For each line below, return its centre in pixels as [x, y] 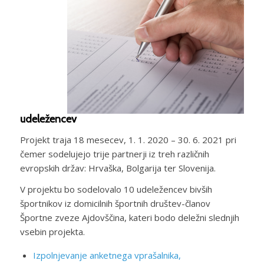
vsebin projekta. [52, 232]
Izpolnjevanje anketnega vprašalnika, [107, 255]
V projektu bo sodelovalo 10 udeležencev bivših [116, 189]
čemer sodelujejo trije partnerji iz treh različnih [114, 154]
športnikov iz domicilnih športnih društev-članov [115, 204]
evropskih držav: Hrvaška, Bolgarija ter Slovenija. [118, 168]
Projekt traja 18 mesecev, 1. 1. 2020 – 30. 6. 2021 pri [128, 139]
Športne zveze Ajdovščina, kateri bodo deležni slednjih [129, 218]
